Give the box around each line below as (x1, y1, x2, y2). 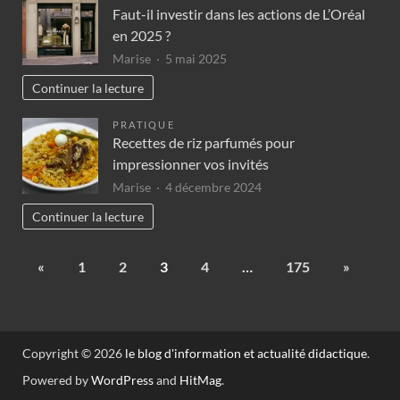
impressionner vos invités (112, 155, 269, 173)
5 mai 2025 (165, 50, 227, 66)
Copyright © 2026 (22, 346, 125, 362)
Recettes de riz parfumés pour (112, 134, 295, 152)
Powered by (22, 372, 91, 388)
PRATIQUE (112, 119, 175, 131)
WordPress (91, 372, 154, 388)
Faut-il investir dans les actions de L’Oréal (112, 4, 365, 22)
